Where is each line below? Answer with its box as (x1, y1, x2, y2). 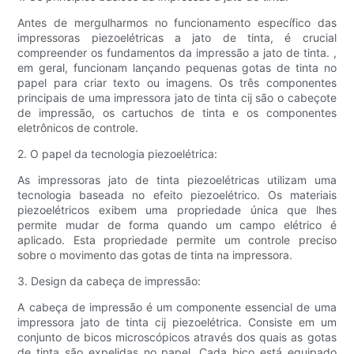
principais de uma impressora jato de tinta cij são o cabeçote (17, 91, 337, 105)
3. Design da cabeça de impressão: (17, 274, 201, 288)
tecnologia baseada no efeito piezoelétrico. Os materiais (17, 188, 337, 202)
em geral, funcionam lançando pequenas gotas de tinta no (17, 61, 337, 75)
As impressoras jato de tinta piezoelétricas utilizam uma (17, 173, 337, 187)
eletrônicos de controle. (17, 121, 139, 135)
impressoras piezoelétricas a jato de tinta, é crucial (17, 31, 337, 45)
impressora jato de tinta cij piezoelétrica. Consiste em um (17, 315, 337, 330)
